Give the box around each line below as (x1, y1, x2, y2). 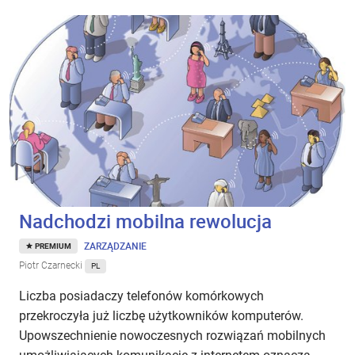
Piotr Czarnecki (19, 260, 85, 272)
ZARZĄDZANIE (84, 239, 147, 253)
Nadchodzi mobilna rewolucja (19, 208, 272, 235)
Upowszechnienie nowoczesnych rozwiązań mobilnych (19, 328, 326, 344)
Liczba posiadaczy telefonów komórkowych (19, 288, 264, 304)
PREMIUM (35, 242, 71, 251)
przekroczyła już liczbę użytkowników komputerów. (19, 308, 303, 324)
